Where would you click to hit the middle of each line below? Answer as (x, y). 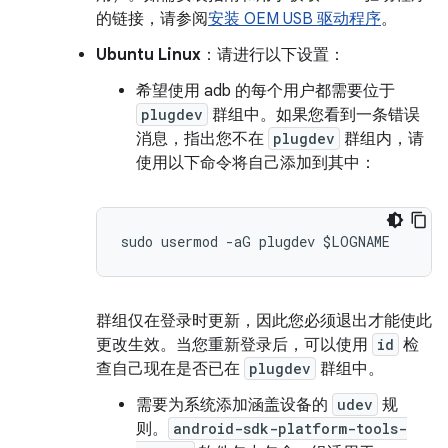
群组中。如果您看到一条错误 (314, 115)
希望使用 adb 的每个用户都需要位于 (265, 91)
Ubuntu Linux (148, 55)
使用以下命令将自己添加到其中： (256, 163)
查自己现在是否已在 (170, 369)
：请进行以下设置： (273, 55)
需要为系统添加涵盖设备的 (234, 405)
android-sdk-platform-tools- (290, 428)
